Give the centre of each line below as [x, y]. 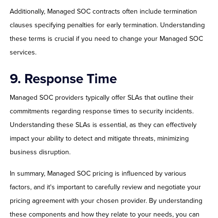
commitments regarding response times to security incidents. [102, 111]
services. [23, 53]
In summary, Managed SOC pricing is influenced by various [98, 174]
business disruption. [40, 152]
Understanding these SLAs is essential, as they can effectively [103, 125]
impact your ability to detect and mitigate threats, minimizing [99, 139]
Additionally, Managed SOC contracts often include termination [103, 12]
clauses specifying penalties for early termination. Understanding [107, 25]
